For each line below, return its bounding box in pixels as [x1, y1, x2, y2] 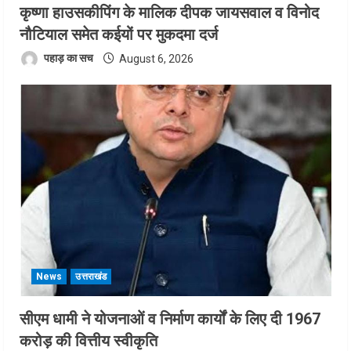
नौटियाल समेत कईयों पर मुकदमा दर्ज [20, 24, 218, 44]
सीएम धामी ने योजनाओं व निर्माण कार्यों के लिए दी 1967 [20, 309, 320, 329]
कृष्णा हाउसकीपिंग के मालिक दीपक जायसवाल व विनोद [20, 2, 319, 22]
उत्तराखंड [75, 271, 107, 283]
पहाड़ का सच [42, 52, 93, 65]
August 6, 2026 [117, 52, 194, 65]
